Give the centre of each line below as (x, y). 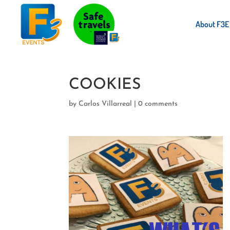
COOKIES (105, 85)
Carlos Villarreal (106, 104)
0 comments (158, 104)
